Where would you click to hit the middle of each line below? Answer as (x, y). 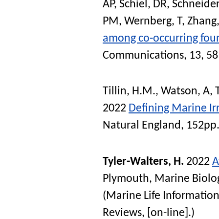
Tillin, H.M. (129, 92)
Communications (143, 55)
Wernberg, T (153, 21)
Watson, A (185, 92)
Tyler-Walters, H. (143, 162)
